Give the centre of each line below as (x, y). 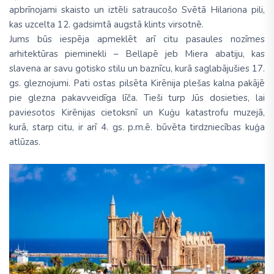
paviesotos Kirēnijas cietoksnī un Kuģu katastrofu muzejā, (137, 112)
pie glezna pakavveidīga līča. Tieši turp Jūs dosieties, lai (137, 98)
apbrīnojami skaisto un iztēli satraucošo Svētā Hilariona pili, (137, 9)
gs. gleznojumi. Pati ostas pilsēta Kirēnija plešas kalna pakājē (137, 83)
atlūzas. (25, 142)
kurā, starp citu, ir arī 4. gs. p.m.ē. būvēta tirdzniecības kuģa (137, 127)
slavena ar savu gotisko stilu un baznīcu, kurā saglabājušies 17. (137, 68)
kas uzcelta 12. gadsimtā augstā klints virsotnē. (106, 24)
